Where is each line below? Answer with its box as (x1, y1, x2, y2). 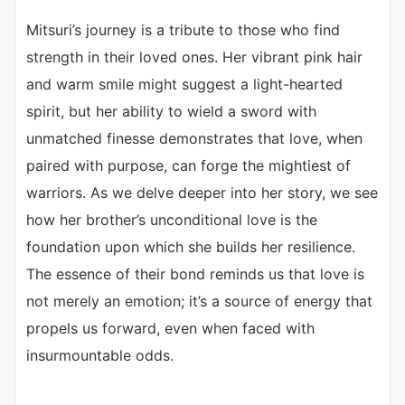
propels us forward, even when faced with (26, 318, 315, 337)
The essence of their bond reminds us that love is (26, 264, 364, 283)
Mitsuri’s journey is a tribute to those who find (26, 20, 340, 39)
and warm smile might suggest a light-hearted (26, 74, 343, 93)
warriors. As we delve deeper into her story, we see (26, 183, 378, 202)
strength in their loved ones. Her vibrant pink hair (26, 47, 363, 66)
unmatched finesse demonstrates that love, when (26, 128, 363, 147)
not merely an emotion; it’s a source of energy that (26, 291, 372, 310)
